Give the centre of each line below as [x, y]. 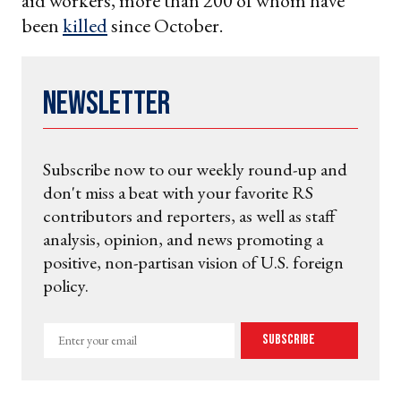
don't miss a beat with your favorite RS [178, 192]
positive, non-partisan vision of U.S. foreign [193, 262]
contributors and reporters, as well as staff [189, 215]
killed [85, 25]
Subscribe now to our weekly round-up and [195, 169]
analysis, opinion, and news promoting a [183, 239]
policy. [66, 285]
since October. [165, 25]
